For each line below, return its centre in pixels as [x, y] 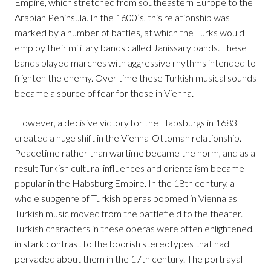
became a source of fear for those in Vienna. [104, 93]
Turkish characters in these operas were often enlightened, [134, 229]
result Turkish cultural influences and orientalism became [129, 168]
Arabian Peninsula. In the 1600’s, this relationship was [122, 18]
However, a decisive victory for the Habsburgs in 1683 [126, 123]
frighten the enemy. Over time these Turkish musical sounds [135, 78]
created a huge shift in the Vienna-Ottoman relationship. [128, 138]
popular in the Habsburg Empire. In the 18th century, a [125, 183]
